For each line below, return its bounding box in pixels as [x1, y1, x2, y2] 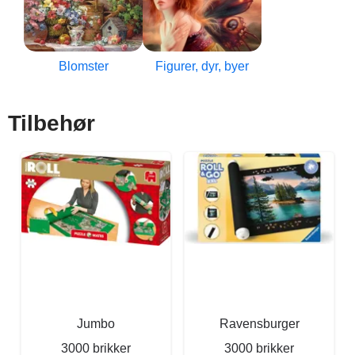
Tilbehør [8, 110, 95, 136]
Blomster [58, 59, 109, 73]
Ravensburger [219, 316, 300, 330]
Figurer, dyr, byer [155, 59, 249, 73]
